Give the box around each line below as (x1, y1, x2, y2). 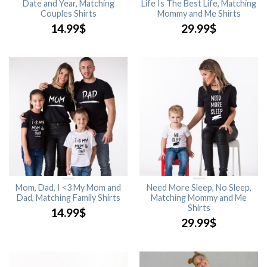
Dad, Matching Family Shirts (16, 193, 120, 203)
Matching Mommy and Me (151, 193, 247, 203)
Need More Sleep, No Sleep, (146, 182, 252, 193)
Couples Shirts (40, 8, 97, 18)
